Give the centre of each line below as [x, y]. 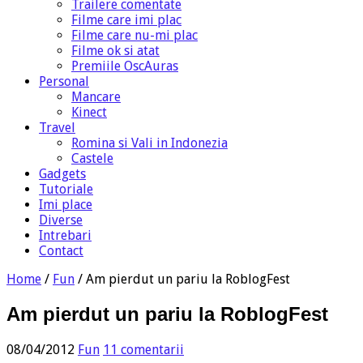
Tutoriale [66, 189]
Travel [57, 127]
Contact [61, 250]
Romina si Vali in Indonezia [149, 143]
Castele [92, 158]
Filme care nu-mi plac [135, 35]
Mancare [96, 96]
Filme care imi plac [126, 19]
